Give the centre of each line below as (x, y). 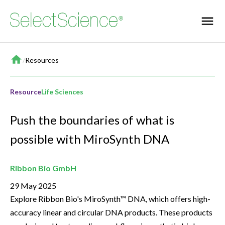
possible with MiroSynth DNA (90, 139)
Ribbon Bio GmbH (43, 168)
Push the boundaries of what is (92, 120)
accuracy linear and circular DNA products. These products (111, 212)
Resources (42, 60)
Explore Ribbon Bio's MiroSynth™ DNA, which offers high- (110, 199)
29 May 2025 (33, 186)
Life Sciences (62, 92)
